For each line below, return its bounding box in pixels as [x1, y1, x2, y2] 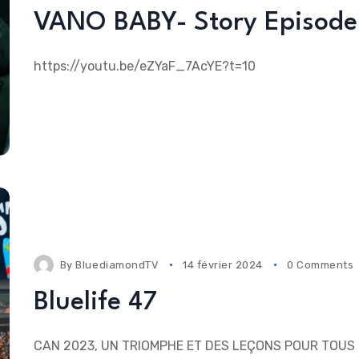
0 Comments [287, 259, 354, 272]
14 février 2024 [183, 259, 264, 272]
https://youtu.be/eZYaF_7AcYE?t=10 [33, 58, 256, 75]
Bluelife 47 [33, 289, 157, 317]
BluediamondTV [75, 259, 159, 272]
